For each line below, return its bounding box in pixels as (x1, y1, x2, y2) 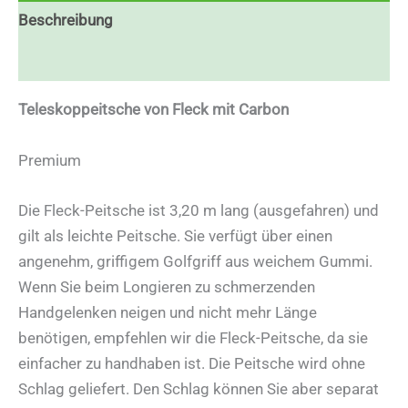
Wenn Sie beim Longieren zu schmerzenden (18, 277, 315, 296)
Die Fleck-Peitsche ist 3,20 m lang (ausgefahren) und (18, 200, 379, 219)
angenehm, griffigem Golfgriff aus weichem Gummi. (18, 251, 372, 270)
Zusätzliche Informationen (18, 51, 198, 70)
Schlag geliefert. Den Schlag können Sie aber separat (18, 379, 379, 398)
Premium (18, 150, 81, 169)
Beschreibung (18, 10, 113, 29)
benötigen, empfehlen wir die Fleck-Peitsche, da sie (18, 328, 368, 347)
